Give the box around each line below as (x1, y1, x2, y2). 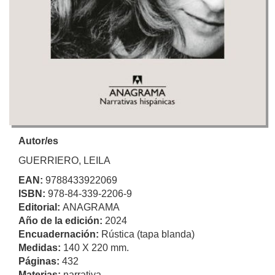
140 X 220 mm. (63, 242, 129, 253)
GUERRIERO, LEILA (18, 155, 110, 166)
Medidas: (18, 242, 63, 253)
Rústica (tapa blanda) (101, 228, 195, 239)
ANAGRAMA (63, 201, 120, 212)
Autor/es (18, 135, 58, 146)
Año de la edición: (18, 215, 105, 226)
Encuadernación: (18, 228, 101, 239)
